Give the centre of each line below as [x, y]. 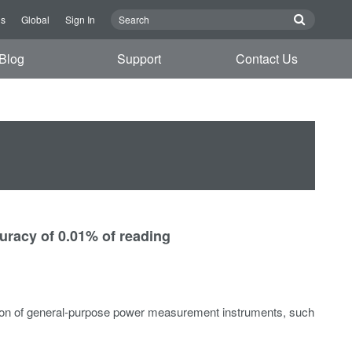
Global [35, 19]
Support [139, 59]
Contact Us [267, 59]
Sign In [80, 19]
